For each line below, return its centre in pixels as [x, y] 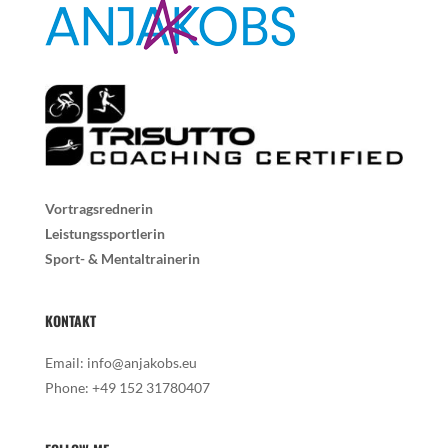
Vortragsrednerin [98, 208]
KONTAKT [70, 320]
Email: [65, 362]
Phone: [68, 387]
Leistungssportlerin [104, 233]
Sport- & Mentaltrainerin [122, 258]
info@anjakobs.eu [141, 362]
